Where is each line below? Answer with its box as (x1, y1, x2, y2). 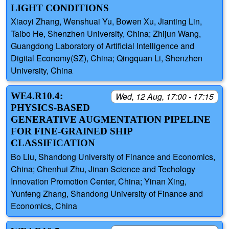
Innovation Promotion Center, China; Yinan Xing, (11, 175, 187, 187)
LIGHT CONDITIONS (11, 3, 109, 14)
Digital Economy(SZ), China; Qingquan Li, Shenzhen (11, 52, 202, 64)
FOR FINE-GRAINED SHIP (11, 126, 132, 137)
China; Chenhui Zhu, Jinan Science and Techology (11, 163, 195, 175)
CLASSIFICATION (11, 138, 95, 149)
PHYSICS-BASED (11, 102, 90, 113)
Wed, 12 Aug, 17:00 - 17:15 (116, 90, 214, 103)
